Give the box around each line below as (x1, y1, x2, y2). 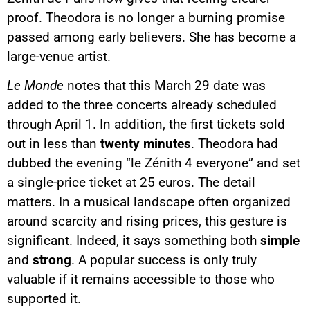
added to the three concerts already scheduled (7, 97, 277, 113)
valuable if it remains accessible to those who (7, 271, 275, 288)
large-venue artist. (7, 48, 111, 64)
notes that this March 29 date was (64, 77, 266, 94)
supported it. (7, 291, 81, 307)
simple (260, 232, 300, 249)
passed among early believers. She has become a (7, 28, 296, 45)
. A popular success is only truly (71, 252, 257, 268)
